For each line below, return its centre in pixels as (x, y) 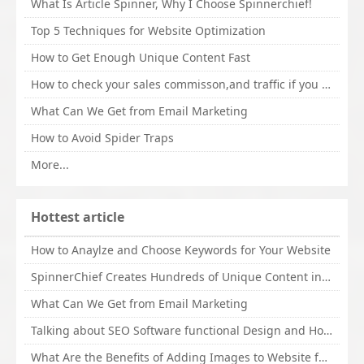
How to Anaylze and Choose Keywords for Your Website (181, 250)
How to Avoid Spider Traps (102, 138)
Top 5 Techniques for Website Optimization (148, 31)
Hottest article (78, 217)
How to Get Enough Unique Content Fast (141, 58)
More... (50, 165)
